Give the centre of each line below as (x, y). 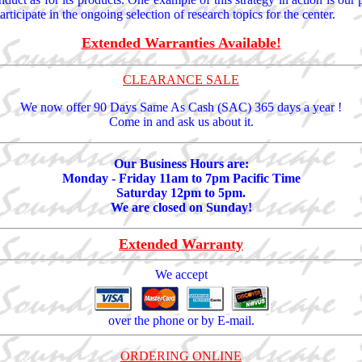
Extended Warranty (181, 244)
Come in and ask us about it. (181, 122)
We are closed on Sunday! (181, 208)
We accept (181, 275)
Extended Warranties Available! (181, 43)
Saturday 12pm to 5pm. (181, 193)
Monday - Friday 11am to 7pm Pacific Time (181, 179)
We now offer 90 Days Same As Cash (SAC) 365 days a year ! (181, 107)
